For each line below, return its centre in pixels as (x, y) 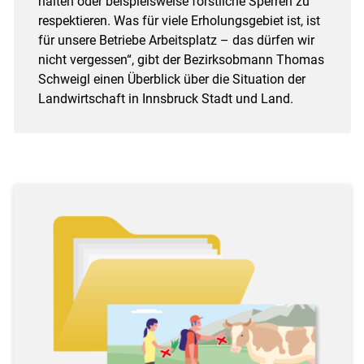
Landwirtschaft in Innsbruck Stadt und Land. (165, 98)
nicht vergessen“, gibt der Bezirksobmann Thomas (181, 59)
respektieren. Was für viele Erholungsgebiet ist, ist (179, 20)
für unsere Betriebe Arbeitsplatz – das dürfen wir (176, 40)
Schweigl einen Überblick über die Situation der (171, 79)
